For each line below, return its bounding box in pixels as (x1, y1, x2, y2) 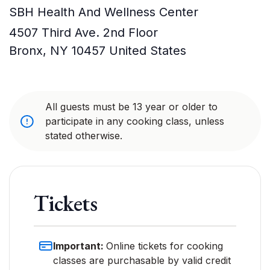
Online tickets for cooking (106, 240, 223, 252)
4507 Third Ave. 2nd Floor (9, 25, 158, 40)
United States (109, 43, 186, 58)
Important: (53, 240, 106, 252)
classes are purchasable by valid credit (53, 254, 231, 266)
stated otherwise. (45, 130, 122, 142)
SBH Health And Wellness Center (9, 5, 198, 19)
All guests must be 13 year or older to (45, 101, 218, 113)
